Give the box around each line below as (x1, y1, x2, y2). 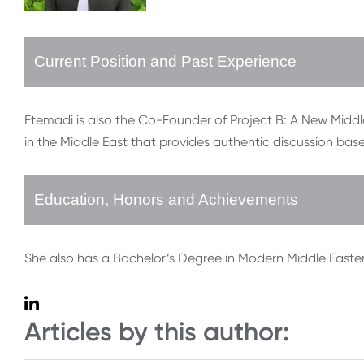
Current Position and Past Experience (34, 53, 297, 71)
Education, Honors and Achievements (34, 191, 298, 209)
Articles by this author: (24, 316, 289, 348)
